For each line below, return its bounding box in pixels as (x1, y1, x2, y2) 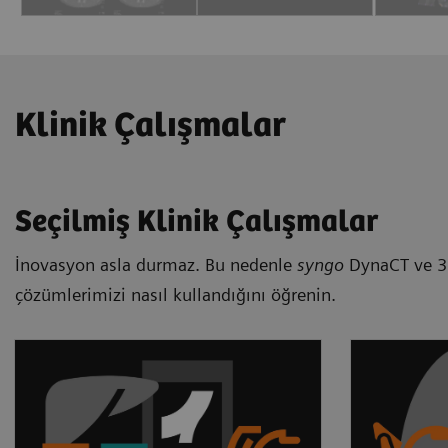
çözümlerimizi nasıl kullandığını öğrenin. (15, 283, 336, 305)
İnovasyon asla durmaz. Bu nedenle (15, 253, 297, 275)
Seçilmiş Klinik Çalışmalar (15, 204, 378, 240)
